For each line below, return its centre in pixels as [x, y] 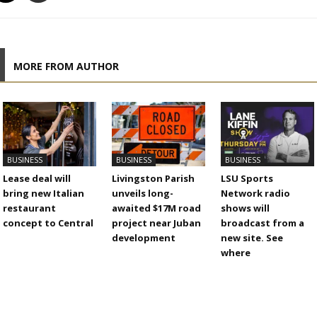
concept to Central [48, 223]
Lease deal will [37, 179]
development [144, 238]
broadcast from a [262, 223]
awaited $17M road [157, 208]
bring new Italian [44, 194]
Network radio [255, 194]
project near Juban [157, 223]
